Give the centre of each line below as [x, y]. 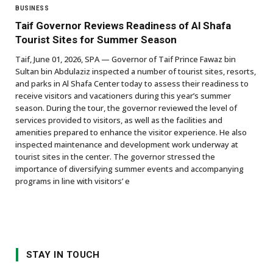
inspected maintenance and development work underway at [127, 144]
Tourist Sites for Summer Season [96, 39]
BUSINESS [32, 8]
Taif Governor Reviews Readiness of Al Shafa [123, 25]
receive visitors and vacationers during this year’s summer [123, 95]
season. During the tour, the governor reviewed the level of [126, 108]
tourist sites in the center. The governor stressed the [115, 156]
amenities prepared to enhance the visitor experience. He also [131, 132]
